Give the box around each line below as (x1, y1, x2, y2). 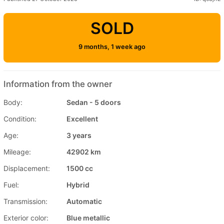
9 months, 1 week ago (78, 43, 145, 51)
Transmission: (3, 197, 47, 206)
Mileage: (3, 147, 31, 156)
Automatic (66, 197, 102, 206)
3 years (66, 131, 91, 140)
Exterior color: (3, 213, 48, 222)
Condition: (3, 114, 36, 123)
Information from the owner (3, 79, 112, 89)
